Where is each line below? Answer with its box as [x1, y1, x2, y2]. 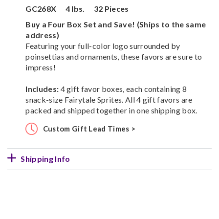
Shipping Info [21, 153, 70, 163]
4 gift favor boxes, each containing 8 [59, 84, 187, 93]
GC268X [25, 3, 58, 13]
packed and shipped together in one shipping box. [25, 105, 197, 115]
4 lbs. [65, 3, 87, 13]
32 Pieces [93, 3, 129, 13]
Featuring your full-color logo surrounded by [25, 41, 180, 50]
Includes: [25, 84, 59, 93]
